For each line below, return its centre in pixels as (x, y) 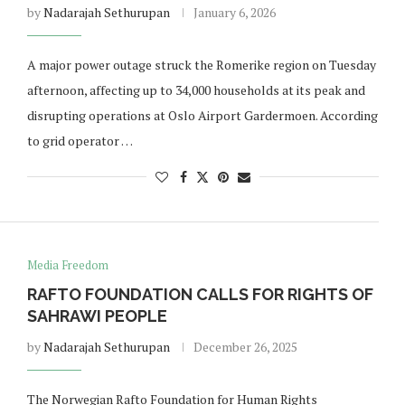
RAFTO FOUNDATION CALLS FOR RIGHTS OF (200, 294)
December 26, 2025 (245, 347)
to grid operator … (80, 141)
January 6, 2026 (234, 12)
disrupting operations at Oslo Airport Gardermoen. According (202, 115)
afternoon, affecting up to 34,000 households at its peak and (196, 90)
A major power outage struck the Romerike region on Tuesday (201, 65)
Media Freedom (67, 265)
